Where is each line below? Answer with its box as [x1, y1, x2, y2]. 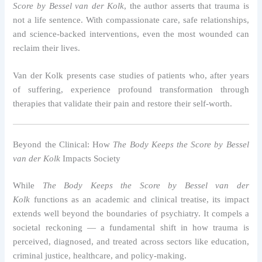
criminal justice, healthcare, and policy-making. [13, 250, 187, 260]
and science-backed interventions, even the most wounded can [13, 29, 249, 39]
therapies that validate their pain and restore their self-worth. [13, 98, 233, 108]
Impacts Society [60, 154, 121, 164]
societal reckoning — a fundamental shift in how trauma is [13, 222, 249, 232]
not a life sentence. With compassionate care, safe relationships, [13, 15, 249, 25]
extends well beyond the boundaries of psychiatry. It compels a [13, 208, 249, 218]
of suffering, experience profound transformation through [13, 84, 249, 94]
